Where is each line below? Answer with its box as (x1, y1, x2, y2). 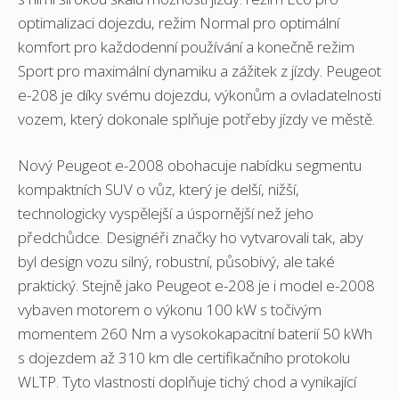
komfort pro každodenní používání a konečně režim (18, 36, 354, 57)
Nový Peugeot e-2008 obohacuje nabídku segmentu (18, 155, 362, 176)
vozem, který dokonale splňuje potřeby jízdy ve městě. (18, 108, 375, 129)
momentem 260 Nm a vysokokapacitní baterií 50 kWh (18, 323, 372, 345)
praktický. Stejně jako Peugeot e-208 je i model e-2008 (18, 275, 375, 297)
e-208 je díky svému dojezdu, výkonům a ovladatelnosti (18, 84, 381, 105)
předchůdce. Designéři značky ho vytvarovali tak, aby (18, 227, 363, 248)
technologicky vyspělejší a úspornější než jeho (18, 203, 313, 224)
